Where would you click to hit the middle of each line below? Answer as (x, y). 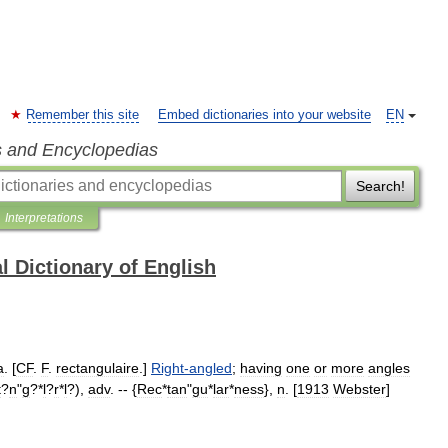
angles (389, 368)
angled (210, 368)
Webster (359, 389)
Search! (380, 186)
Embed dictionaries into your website (264, 115)
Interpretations (44, 218)
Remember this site (82, 115)
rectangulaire (97, 368)
